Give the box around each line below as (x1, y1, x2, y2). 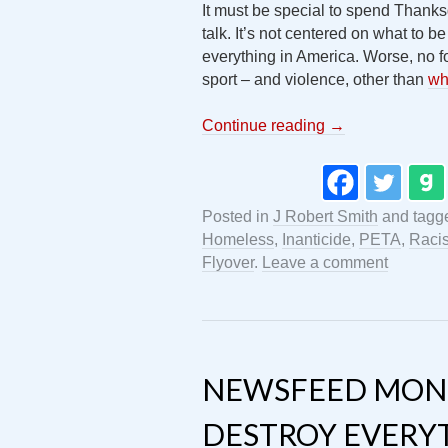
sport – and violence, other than (202, 71, 428, 88)
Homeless (202, 231, 274, 248)
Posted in (202, 208, 273, 225)
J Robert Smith (273, 208, 378, 225)
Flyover (202, 254, 254, 271)
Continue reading (202, 117, 329, 134)
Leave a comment (262, 254, 388, 271)
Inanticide (282, 231, 351, 248)
